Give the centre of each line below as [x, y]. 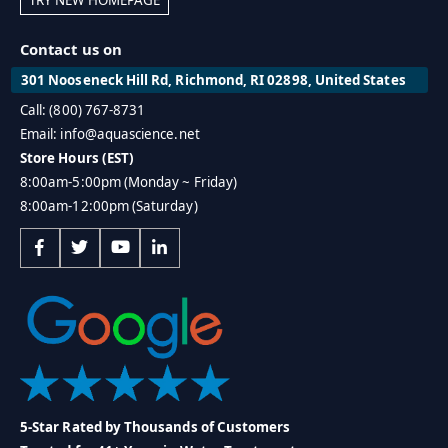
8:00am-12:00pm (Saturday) [109, 206]
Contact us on [71, 48]
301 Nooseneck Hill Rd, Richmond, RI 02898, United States [213, 80]
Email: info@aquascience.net [110, 134]
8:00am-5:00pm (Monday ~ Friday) [129, 182]
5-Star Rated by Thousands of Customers [155, 426]
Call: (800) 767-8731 [83, 110]
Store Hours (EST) [77, 158]
